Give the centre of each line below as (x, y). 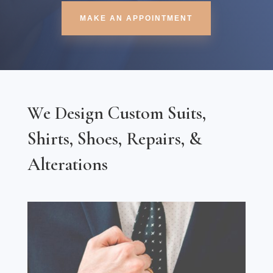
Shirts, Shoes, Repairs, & (114, 138)
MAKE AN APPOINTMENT (136, 18)
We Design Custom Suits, (116, 113)
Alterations (67, 164)
